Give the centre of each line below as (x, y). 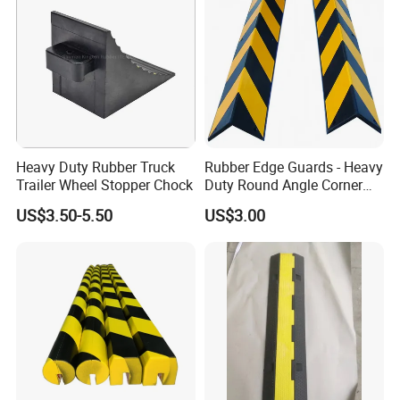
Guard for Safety (256, 203)
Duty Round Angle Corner (283, 185)
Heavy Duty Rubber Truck (96, 167)
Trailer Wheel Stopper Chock (105, 185)
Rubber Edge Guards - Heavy (293, 167)
